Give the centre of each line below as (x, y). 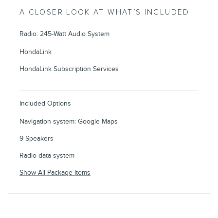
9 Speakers (36, 139)
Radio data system (47, 156)
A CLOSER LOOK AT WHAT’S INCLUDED (105, 13)
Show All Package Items (55, 173)
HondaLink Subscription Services (69, 69)
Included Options (45, 104)
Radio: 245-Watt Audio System (64, 34)
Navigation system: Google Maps (69, 122)
